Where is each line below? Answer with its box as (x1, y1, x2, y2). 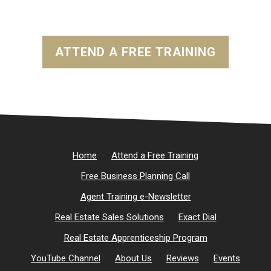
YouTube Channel (31, 253, 100, 264)
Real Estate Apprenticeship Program (64, 232, 207, 244)
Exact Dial (178, 212, 217, 223)
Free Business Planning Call (81, 171, 190, 182)
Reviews (166, 253, 199, 264)
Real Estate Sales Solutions (54, 212, 164, 223)
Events (214, 253, 240, 264)
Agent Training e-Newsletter (80, 191, 191, 203)
